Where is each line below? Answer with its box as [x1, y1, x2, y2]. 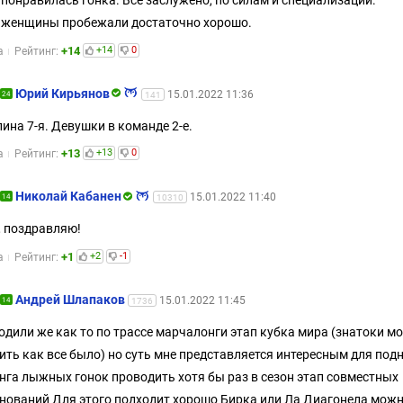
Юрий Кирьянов [15, 85, 110, 101]
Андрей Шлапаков [15, 291, 125, 307]
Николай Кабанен [15, 189, 121, 204]
